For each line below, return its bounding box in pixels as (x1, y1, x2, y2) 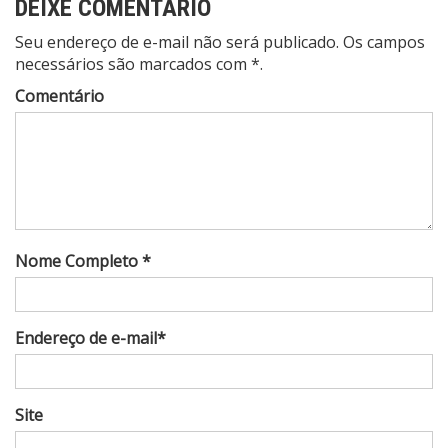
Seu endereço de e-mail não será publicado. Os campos (15, 30, 425, 53)
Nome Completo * (15, 249, 151, 272)
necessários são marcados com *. (15, 52, 263, 75)
